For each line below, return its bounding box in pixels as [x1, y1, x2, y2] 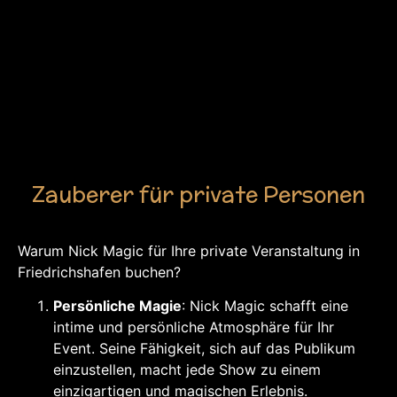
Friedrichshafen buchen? [18, 263, 181, 282]
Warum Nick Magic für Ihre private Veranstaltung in [18, 242, 360, 261]
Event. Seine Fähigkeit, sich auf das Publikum [53, 339, 355, 358]
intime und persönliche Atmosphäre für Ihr [53, 318, 334, 337]
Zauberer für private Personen [32, 179, 365, 210]
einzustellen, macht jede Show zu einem [53, 361, 321, 379]
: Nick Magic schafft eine [182, 297, 348, 315]
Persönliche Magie [53, 297, 182, 315]
